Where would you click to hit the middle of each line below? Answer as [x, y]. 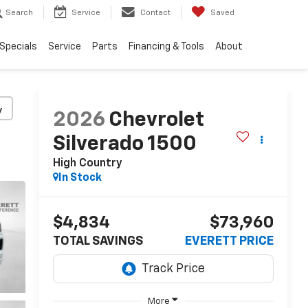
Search [19, 13]
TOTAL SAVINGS [98, 242]
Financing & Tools [166, 47]
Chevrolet [156, 121]
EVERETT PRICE [229, 242]
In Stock [80, 178]
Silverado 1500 [124, 145]
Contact [155, 13]
